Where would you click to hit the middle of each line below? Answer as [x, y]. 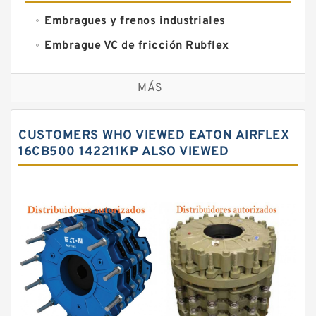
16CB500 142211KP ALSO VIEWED [123, 152]
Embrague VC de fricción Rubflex [137, 46]
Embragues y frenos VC [109, 71]
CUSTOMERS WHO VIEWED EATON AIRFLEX [154, 136]
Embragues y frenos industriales [135, 22]
